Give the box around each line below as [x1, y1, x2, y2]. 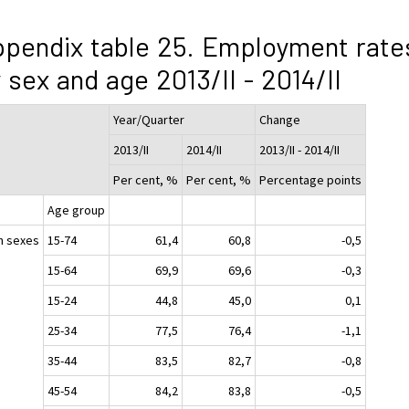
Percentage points [259, 171, 362, 188]
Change [259, 110, 301, 128]
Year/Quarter [113, 110, 185, 128]
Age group [47, 201, 106, 218]
